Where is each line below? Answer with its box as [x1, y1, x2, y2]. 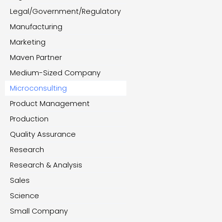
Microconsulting [10, 83, 67, 94]
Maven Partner [10, 53, 62, 63]
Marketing [10, 37, 46, 48]
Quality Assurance [10, 129, 76, 140]
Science [10, 191, 39, 201]
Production [10, 114, 49, 124]
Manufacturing [10, 22, 62, 32]
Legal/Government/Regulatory [10, 6, 121, 17]
